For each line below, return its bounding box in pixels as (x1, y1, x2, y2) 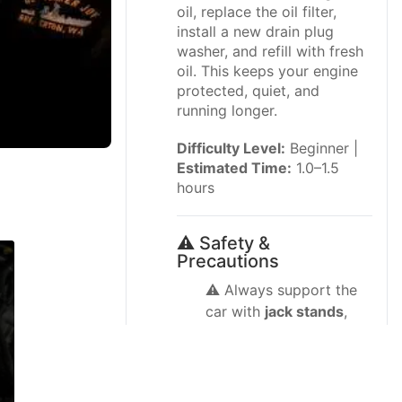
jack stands (265, 302, 344, 320)
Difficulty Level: (177, 139, 285, 157)
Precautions (177, 250, 279, 272)
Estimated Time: (177, 159, 292, 177)
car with (205, 302, 265, 320)
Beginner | (285, 139, 358, 157)
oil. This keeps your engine (177, 62, 358, 80)
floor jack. (205, 345, 274, 363)
